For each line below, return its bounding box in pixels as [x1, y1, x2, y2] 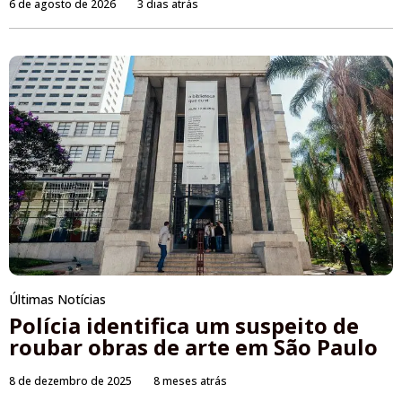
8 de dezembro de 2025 [9, 372, 132, 389]
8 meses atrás [153, 372, 227, 389]
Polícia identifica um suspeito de [9, 310, 359, 340]
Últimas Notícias [9, 290, 106, 308]
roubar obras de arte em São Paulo [9, 331, 378, 362]
